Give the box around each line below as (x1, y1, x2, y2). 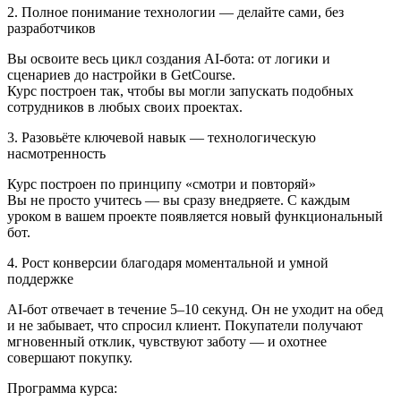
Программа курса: (7, 380, 117, 397)
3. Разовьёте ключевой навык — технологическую (7, 130, 316, 146)
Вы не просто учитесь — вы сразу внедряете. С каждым (7, 192, 350, 209)
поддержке (7, 271, 73, 287)
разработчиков (7, 21, 96, 37)
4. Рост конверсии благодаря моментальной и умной (7, 255, 328, 271)
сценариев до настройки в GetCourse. (7, 67, 235, 83)
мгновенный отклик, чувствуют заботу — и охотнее (7, 334, 327, 350)
